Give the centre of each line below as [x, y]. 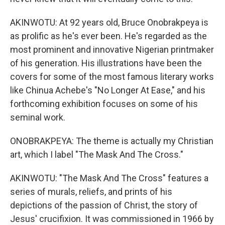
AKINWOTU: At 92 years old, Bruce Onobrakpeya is [109, 22]
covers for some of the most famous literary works [112, 77]
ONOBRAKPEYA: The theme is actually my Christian [112, 141]
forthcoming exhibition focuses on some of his [104, 104]
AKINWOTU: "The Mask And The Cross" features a [109, 178]
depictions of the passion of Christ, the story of [104, 205]
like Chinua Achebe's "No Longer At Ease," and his [108, 90]
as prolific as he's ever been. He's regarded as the [108, 36]
